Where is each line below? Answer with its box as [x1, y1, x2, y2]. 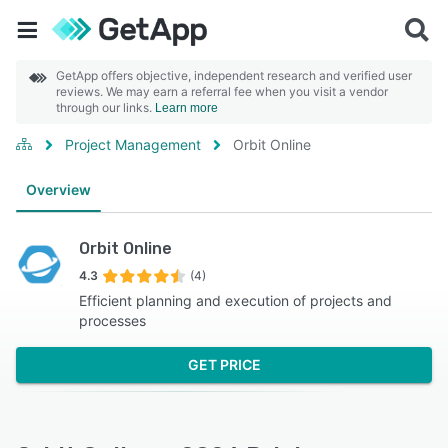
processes [78, 312, 146, 329]
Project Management [65, 136, 201, 153]
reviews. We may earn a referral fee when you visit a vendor [56, 84, 388, 99]
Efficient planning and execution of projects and [78, 292, 392, 309]
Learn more [155, 101, 218, 115]
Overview [26, 181, 91, 198]
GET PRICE [187, 356, 261, 373]
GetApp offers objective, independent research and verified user [56, 68, 412, 83]
